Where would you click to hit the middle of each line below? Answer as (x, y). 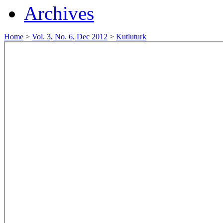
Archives (59, 13)
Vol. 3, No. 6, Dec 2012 (70, 36)
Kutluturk (131, 36)
